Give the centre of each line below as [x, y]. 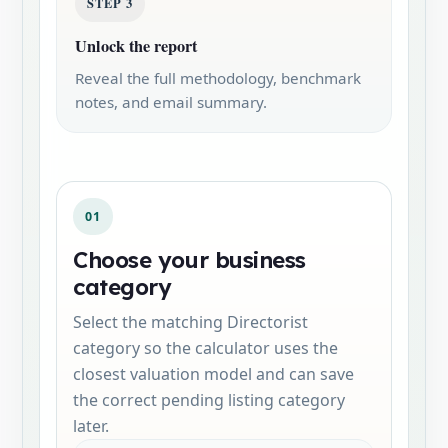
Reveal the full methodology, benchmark [218, 78]
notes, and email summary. [171, 102]
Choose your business [190, 260]
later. [91, 426]
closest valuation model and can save [213, 374]
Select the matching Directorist [190, 322]
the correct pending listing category [209, 400]
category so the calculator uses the [205, 348]
